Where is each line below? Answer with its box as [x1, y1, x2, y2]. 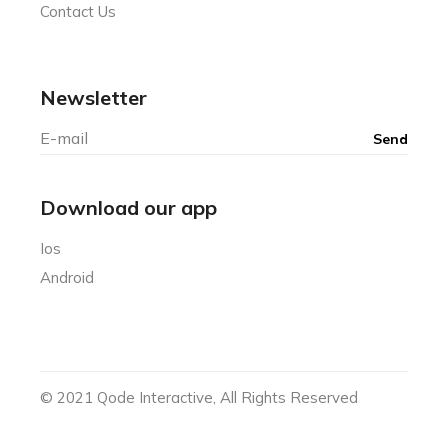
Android [40, 267, 95, 287]
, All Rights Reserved [213, 387, 359, 407]
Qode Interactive [97, 387, 214, 407]
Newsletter [40, 84, 148, 110]
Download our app [40, 194, 218, 220]
